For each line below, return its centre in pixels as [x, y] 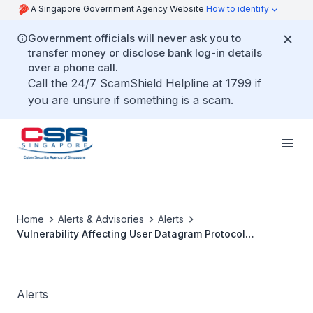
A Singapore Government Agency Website [118, 9]
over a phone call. [73, 67]
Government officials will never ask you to [134, 38]
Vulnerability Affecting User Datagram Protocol [131, 234]
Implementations [58, 248]
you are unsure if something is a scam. [131, 100]
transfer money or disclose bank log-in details [145, 53]
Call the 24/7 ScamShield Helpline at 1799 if [145, 83]
